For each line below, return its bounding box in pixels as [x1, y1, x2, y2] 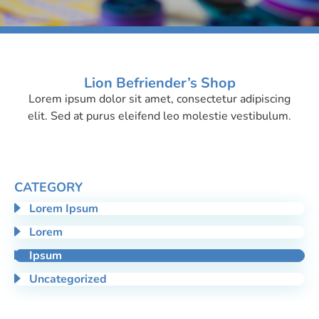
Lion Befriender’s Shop [83, 73, 236, 93]
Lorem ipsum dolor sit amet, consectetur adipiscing [28, 90, 291, 107]
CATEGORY [14, 178, 83, 196]
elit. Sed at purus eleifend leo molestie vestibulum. [28, 108, 291, 124]
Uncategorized [29, 271, 107, 287]
